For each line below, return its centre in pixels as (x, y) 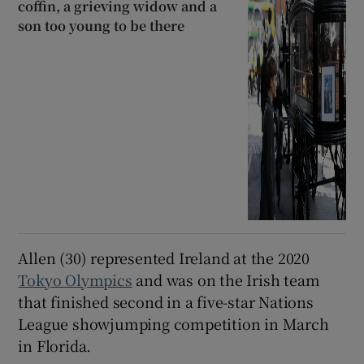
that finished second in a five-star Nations (166, 301)
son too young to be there (102, 26)
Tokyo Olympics (75, 279)
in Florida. (55, 345)
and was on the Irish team (226, 279)
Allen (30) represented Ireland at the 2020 (164, 257)
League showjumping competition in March (173, 323)
